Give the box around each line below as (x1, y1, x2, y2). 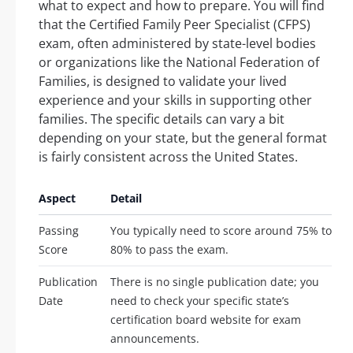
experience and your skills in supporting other (39, 91, 312, 110)
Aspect (39, 191, 76, 206)
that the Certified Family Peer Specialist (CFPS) (39, 16, 310, 34)
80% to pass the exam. (110, 242, 229, 258)
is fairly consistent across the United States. (39, 148, 298, 166)
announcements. (110, 331, 199, 347)
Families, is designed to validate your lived (39, 72, 287, 91)
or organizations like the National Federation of (39, 54, 319, 72)
